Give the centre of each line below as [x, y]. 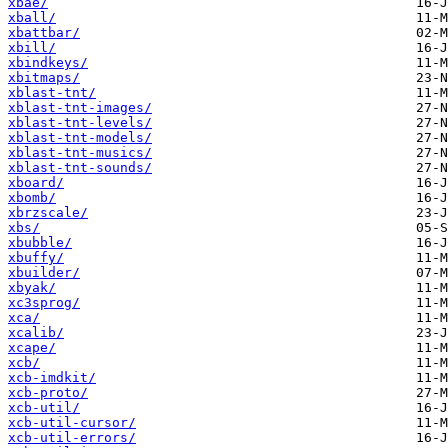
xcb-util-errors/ [72, 438]
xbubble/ [40, 243]
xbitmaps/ [44, 78]
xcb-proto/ [48, 393]
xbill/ [32, 48]
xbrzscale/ [48, 213]
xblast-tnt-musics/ [80, 153]
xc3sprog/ [44, 303]
